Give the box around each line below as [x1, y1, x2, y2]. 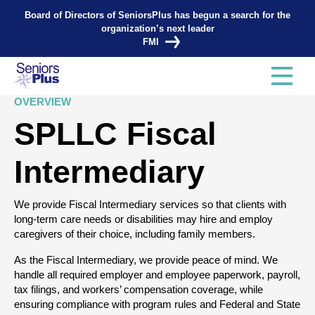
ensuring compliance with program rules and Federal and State [14, 298, 300, 310]
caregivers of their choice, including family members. [14, 228, 255, 240]
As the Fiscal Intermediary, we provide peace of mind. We [14, 254, 278, 266]
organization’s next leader [101, 23, 214, 34]
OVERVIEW [14, 96, 71, 108]
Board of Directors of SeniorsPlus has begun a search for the [25, 10, 290, 20]
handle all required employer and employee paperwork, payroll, [14, 269, 300, 281]
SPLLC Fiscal [14, 116, 217, 152]
